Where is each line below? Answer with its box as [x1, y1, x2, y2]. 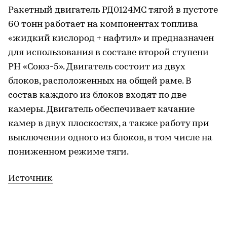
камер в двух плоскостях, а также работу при [8, 119, 209, 129]
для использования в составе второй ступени [8, 48, 209, 58]
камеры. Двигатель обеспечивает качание [8, 104, 195, 115]
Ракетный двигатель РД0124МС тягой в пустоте [8, 5, 218, 15]
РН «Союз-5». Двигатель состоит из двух [8, 62, 185, 72]
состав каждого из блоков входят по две [8, 90, 186, 100]
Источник [8, 173, 53, 183]
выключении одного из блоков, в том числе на [8, 133, 212, 143]
